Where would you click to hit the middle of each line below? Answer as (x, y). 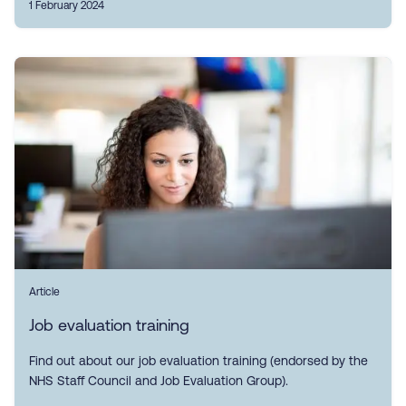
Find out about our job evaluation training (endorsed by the (198, 361)
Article (44, 292)
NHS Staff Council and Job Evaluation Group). (159, 381)
